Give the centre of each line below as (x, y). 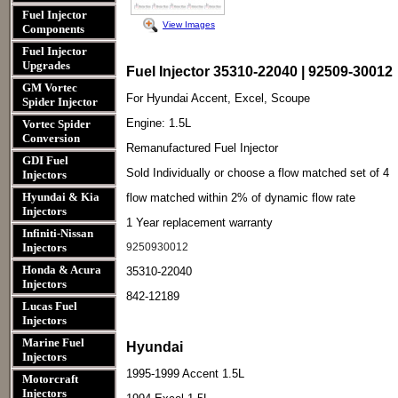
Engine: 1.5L (159, 123)
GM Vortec (50, 88)
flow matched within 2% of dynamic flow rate (241, 198)
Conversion (51, 138)
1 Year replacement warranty (199, 223)
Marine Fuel (53, 342)
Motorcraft (50, 379)
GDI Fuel (45, 160)
